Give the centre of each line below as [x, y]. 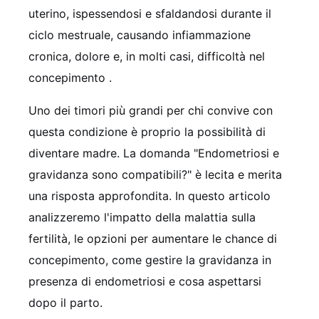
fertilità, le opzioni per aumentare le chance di [153, 238]
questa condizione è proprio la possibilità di [147, 131]
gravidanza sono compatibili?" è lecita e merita [155, 174]
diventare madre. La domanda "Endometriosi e [154, 153]
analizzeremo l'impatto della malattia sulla [142, 217]
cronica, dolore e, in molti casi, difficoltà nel [147, 56]
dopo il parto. [66, 302]
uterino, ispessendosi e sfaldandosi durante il [150, 13]
